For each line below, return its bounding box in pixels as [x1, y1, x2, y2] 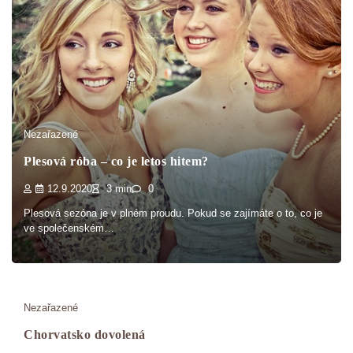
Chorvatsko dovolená [24, 328, 146, 342]
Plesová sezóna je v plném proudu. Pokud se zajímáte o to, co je [24, 207, 322, 220]
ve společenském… [24, 222, 114, 235]
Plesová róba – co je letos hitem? [24, 154, 209, 169]
